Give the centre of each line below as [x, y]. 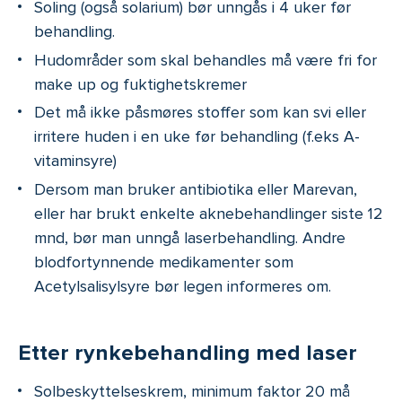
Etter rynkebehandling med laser [188, 354]
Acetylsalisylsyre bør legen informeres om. [183, 286]
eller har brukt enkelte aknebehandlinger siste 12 [209, 213]
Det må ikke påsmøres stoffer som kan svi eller [200, 113]
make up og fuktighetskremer [140, 84]
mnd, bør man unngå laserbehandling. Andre [190, 237]
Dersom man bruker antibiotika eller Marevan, [196, 189]
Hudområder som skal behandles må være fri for [205, 60]
